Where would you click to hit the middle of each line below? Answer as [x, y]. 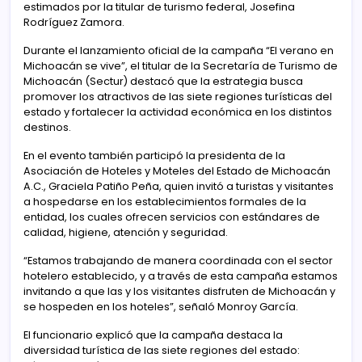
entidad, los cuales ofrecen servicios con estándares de [172, 217]
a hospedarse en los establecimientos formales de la [165, 201]
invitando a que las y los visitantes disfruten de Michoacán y [179, 291]
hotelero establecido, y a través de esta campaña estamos [181, 276]
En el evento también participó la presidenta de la [154, 155]
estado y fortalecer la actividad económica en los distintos [178, 112]
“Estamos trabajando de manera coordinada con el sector [178, 260]
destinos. [47, 127]
